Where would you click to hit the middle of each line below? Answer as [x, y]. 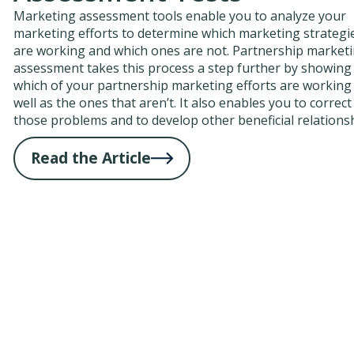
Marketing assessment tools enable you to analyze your [180, 15]
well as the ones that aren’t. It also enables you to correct [183, 102]
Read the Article [91, 158]
